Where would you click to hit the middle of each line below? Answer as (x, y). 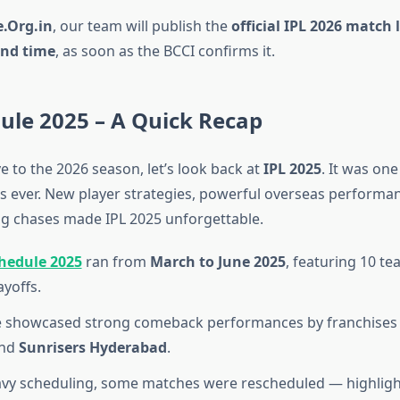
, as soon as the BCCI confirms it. (165, 51)
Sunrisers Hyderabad (92, 348)
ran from (116, 262)
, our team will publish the (142, 26)
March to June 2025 (217, 262)
